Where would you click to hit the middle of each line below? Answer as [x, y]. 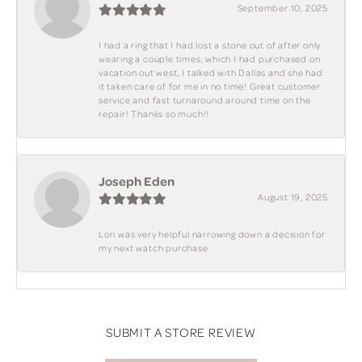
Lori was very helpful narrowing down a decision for [212, 234]
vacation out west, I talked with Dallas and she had [211, 72]
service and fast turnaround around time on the [205, 100]
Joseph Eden [137, 181]
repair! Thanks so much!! [154, 114]
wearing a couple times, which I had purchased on [210, 59]
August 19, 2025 [293, 197]
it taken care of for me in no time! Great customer [210, 86]
